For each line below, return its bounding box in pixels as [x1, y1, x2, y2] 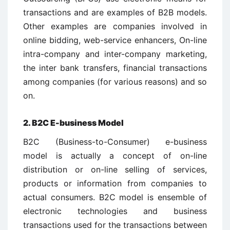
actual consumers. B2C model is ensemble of [23, 192, 207, 202]
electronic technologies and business [23, 206, 207, 216]
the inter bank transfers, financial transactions [23, 63, 207, 73]
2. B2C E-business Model [23, 118, 124, 128]
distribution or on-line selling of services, [23, 164, 207, 175]
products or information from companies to [23, 178, 207, 188]
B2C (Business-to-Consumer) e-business [23, 137, 207, 147]
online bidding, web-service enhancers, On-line [23, 35, 207, 45]
